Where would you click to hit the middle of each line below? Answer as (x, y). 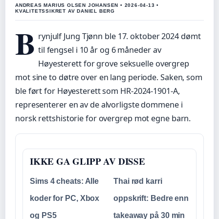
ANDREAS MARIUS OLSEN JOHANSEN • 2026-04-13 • (87, 5)
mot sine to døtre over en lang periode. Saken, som (109, 77)
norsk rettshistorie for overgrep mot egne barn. (103, 118)
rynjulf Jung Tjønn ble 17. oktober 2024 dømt (119, 36)
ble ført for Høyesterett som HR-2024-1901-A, (98, 91)
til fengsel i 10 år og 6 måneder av (99, 50)
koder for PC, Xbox (65, 198)
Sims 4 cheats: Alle (65, 181)
